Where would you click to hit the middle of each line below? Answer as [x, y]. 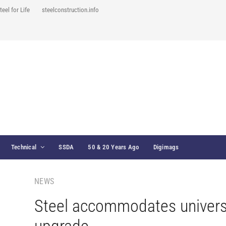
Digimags [166, 147]
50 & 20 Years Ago [114, 147]
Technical [24, 147]
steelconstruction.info [70, 10]
